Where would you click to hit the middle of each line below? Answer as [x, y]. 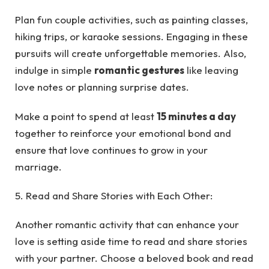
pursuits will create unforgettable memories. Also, [131, 53]
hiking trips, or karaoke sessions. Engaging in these [131, 37]
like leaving [211, 70]
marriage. [38, 166]
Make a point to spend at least [86, 116]
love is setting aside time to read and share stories [131, 241]
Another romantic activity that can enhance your [127, 225]
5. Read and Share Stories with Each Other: [114, 195]
